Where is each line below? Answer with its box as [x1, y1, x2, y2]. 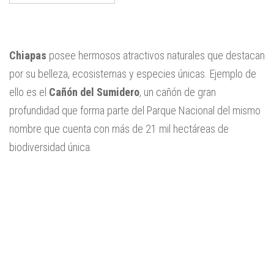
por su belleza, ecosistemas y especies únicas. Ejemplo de [9, 67, 256, 80]
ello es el [9, 86, 49, 98]
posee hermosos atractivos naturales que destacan [46, 49, 265, 62]
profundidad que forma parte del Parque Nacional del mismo [9, 104, 261, 117]
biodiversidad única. [9, 141, 92, 154]
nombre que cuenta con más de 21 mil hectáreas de [9, 122, 229, 135]
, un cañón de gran [139, 86, 216, 98]
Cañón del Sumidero [49, 86, 139, 98]
